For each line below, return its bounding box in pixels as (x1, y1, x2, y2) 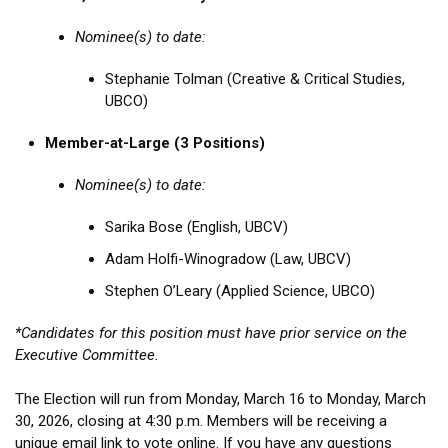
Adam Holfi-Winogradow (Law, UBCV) (105, 250, 351, 269)
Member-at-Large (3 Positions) (45, 134, 265, 153)
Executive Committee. (15, 346, 159, 365)
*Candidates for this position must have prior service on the (15, 324, 407, 343)
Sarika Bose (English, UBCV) (105, 218, 288, 237)
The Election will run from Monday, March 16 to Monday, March (15, 390, 426, 409)
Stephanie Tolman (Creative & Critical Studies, (105, 70, 405, 89)
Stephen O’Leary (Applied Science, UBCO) (105, 282, 375, 301)
